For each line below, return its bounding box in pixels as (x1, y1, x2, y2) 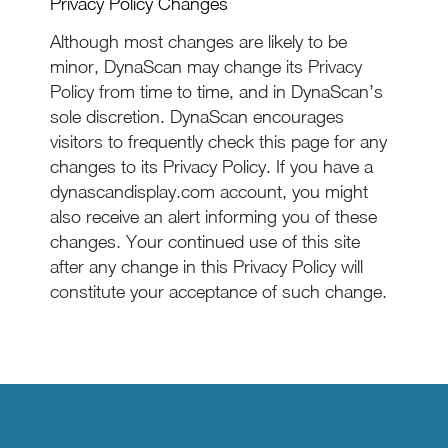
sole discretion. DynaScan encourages (50, 106, 344, 127)
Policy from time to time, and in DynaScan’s (50, 81, 383, 102)
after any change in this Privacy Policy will (50, 256, 363, 277)
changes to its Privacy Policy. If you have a (50, 156, 373, 177)
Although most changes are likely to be (50, 31, 347, 52)
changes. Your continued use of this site (50, 231, 360, 252)
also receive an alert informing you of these (50, 206, 377, 227)
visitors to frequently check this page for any (50, 131, 387, 152)
